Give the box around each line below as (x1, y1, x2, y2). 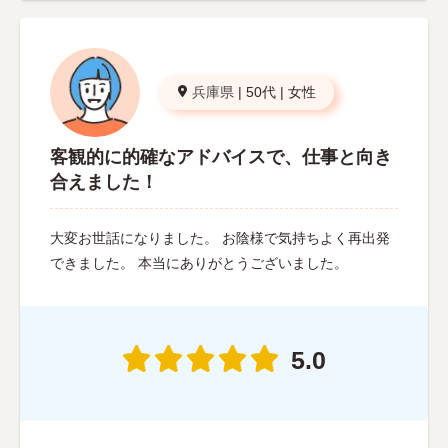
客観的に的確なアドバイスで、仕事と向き (50, 147, 392, 168)
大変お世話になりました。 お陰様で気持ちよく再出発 (50, 230, 390, 247)
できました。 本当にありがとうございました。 (50, 255, 348, 272)
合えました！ (50, 172, 158, 193)
